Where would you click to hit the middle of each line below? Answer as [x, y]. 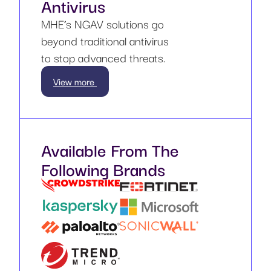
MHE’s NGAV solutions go [103, 23]
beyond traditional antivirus [105, 40]
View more [75, 81]
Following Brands [103, 168]
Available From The [110, 149]
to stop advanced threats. [103, 57]
